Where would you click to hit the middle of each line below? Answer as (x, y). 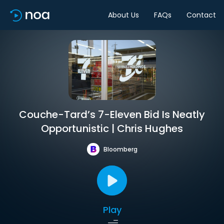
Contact (201, 15)
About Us (123, 15)
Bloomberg (120, 149)
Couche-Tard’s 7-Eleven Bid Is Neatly (112, 114)
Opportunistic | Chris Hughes (112, 128)
